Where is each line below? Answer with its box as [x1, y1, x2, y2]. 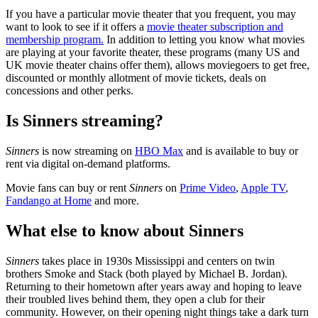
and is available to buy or [183, 145, 298, 157]
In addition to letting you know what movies [104, 33, 305, 46]
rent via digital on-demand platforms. [6, 158, 170, 170]
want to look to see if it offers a [6, 21, 147, 33]
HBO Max [135, 145, 183, 157]
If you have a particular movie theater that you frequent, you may [6, 8, 296, 21]
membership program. [6, 33, 104, 46]
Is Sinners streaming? [6, 111, 163, 131]
